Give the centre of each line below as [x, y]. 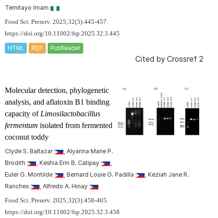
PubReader [65, 48]
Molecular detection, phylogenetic [57, 91]
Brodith [16, 163]
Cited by [151, 59]
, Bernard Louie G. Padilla [100, 175]
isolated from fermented [75, 126]
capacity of [23, 114]
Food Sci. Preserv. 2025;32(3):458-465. [56, 201]
